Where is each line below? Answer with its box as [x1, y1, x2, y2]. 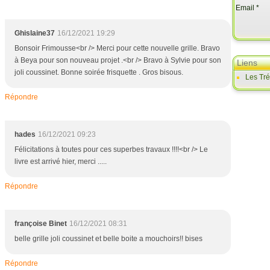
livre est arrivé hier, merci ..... [14, 157, 107, 166]
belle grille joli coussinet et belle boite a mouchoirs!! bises [14, 234, 202, 243]
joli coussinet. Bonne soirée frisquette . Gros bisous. [14, 68, 183, 77]
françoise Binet [14, 219, 67, 228]
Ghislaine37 [14, 29, 55, 37]
